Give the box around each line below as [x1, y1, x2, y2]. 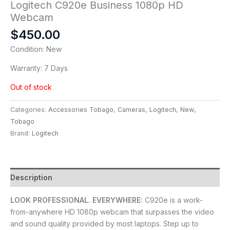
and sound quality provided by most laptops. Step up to [10, 219, 199, 228]
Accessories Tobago [48, 105, 113, 113]
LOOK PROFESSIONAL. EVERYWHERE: [10, 195, 145, 204]
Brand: [10, 129, 32, 137]
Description [10, 172, 52, 182]
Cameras [118, 105, 145, 113]
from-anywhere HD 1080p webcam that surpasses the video [10, 207, 214, 216]
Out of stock [10, 82, 52, 91]
